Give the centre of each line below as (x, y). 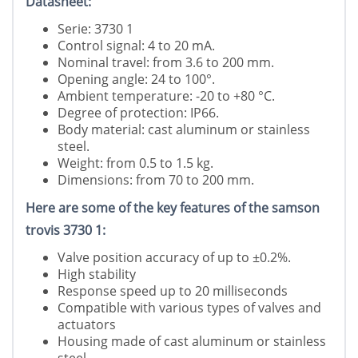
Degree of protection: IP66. (138, 113)
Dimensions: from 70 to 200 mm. (156, 180)
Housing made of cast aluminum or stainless (192, 342)
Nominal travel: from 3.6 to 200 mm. (166, 63)
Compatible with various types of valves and (189, 308)
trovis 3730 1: (66, 231)
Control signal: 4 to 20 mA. (136, 46)
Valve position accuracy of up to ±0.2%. (174, 258)
